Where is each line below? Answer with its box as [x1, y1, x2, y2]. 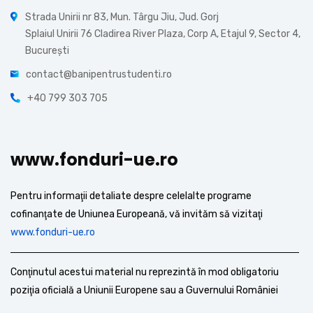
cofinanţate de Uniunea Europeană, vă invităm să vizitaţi [10, 208, 263, 220]
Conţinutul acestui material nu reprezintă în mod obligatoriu [10, 266, 279, 278]
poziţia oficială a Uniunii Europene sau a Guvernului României [10, 284, 278, 296]
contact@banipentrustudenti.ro [26, 68, 172, 80]
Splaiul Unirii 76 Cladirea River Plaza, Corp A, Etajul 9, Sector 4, [25, 28, 300, 40]
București [25, 45, 69, 57]
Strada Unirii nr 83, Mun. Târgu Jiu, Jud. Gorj [25, 11, 219, 23]
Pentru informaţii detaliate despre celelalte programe [10, 190, 252, 202]
